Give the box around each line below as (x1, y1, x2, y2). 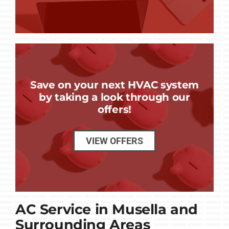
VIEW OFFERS (86, 135, 143, 147)
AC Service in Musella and (15, 200, 198, 218)
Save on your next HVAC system (30, 78, 199, 91)
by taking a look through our (39, 90, 190, 104)
